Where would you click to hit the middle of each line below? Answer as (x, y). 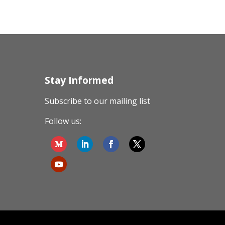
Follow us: (63, 121)
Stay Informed (79, 80)
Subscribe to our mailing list (98, 101)
